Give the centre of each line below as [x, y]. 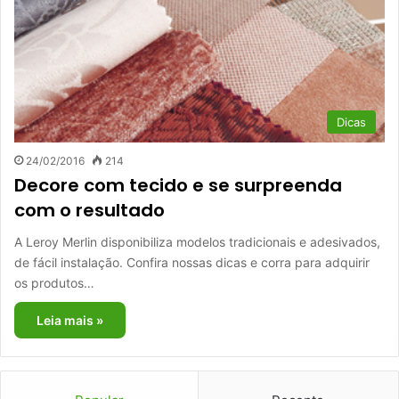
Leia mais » [70, 320]
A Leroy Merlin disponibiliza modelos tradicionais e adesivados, [197, 241]
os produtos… [54, 282]
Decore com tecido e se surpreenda [178, 185]
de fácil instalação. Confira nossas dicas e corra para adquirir [192, 262]
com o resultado [90, 210]
